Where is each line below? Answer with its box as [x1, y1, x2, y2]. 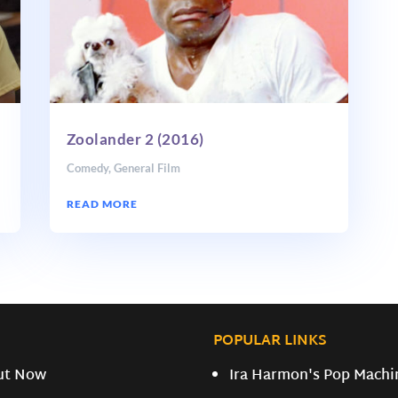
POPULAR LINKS [213, 329, 328, 355]
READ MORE [66, 196, 138, 211]
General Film [113, 160, 180, 175]
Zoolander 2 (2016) [66, 129, 204, 148]
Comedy [66, 160, 108, 175]
